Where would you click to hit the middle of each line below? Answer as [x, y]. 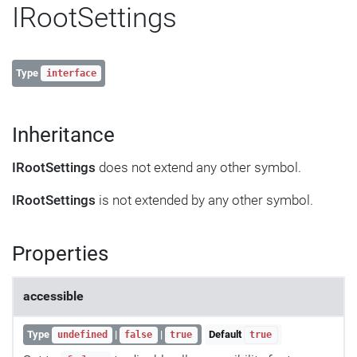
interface [71, 73]
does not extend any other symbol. [198, 168]
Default [226, 335]
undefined [82, 335]
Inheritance [63, 135]
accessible [53, 297]
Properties [60, 254]
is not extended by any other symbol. [204, 200]
